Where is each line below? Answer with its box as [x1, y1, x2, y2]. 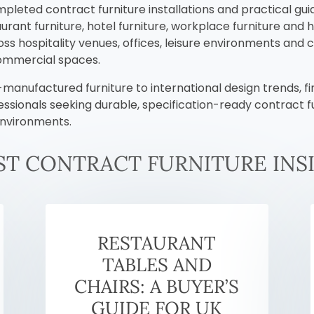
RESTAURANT [97, 231, 217, 254]
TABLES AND [102, 253, 212, 276]
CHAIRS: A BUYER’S [74, 275, 240, 298]
